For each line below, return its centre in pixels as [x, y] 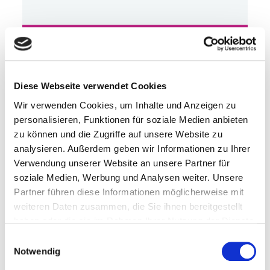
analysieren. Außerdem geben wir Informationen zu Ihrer [132, 148]
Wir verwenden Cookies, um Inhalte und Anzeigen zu [125, 105]
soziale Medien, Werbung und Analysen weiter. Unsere [129, 177]
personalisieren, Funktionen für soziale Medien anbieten [131, 119]
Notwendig [37, 251]
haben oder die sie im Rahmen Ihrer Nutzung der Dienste [134, 221]
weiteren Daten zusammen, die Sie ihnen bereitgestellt [128, 206]
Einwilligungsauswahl [46, 239]
